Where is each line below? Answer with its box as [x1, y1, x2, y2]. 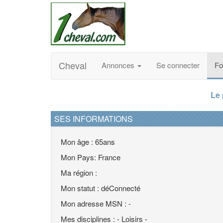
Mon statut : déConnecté [61, 183, 140, 193]
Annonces [102, 60, 136, 70]
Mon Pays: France [61, 152, 120, 162]
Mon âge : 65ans [61, 136, 115, 147]
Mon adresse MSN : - [61, 198, 131, 209]
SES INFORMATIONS [54, 113, 133, 124]
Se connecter [156, 60, 200, 70]
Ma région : [61, 167, 97, 178]
